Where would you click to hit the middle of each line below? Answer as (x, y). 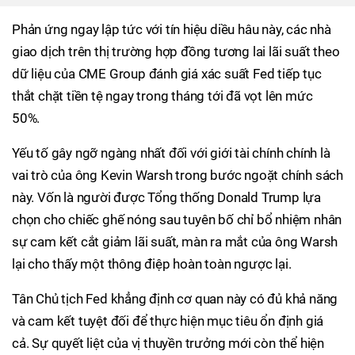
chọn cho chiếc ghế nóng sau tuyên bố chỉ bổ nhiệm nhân (177, 219)
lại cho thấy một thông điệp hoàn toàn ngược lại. (152, 263)
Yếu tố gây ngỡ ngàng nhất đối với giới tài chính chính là (171, 153)
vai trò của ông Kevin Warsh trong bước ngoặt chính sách (177, 175)
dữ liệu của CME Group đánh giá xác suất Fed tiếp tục (167, 73)
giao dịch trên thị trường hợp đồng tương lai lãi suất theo (176, 51)
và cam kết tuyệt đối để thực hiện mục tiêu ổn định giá (168, 321)
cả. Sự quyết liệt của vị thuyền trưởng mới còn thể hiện (168, 343)
